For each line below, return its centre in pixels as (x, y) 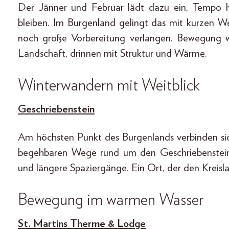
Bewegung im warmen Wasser (111, 200)
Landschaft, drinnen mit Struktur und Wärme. (112, 54)
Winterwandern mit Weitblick (109, 86)
